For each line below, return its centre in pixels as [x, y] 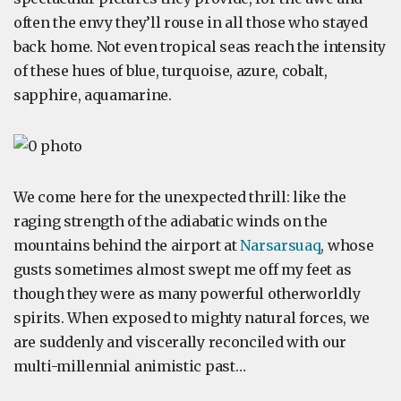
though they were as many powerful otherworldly [187, 294]
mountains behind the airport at [127, 245]
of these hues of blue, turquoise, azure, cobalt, [171, 71]
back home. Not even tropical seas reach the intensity [200, 47]
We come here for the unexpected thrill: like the [180, 197]
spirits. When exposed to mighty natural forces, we [192, 318]
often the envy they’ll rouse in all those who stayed [191, 22]
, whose [347, 245]
